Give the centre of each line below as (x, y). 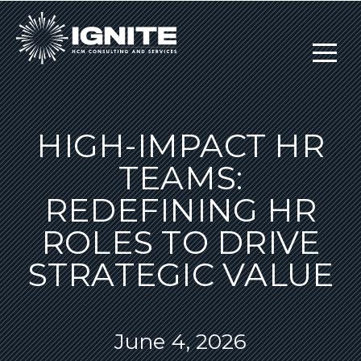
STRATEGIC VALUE (180, 274)
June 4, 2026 (180, 342)
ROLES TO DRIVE (180, 242)
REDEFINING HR (180, 210)
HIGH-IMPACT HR (180, 145)
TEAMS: (180, 178)
